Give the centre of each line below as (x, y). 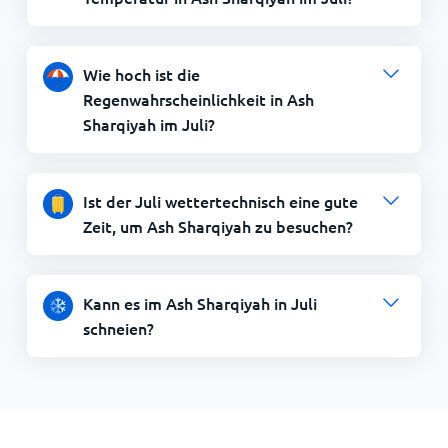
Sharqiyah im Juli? (148, 123)
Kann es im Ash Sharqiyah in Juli (199, 302)
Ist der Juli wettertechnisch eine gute (220, 200)
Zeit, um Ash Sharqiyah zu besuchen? (217, 225)
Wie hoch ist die (141, 73)
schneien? (118, 327)
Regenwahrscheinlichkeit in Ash (198, 98)
